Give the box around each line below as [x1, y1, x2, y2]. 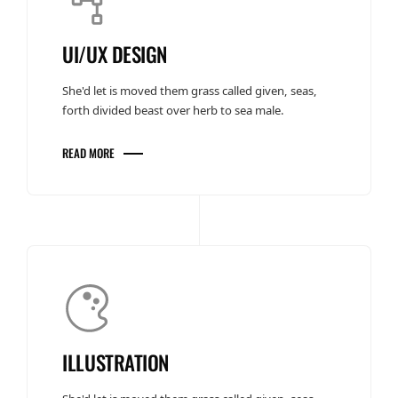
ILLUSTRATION [62, 346, 169, 378]
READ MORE [62, 144, 115, 163]
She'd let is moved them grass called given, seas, [62, 83, 318, 99]
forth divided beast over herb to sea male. [62, 102, 285, 119]
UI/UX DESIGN [62, 39, 167, 70]
